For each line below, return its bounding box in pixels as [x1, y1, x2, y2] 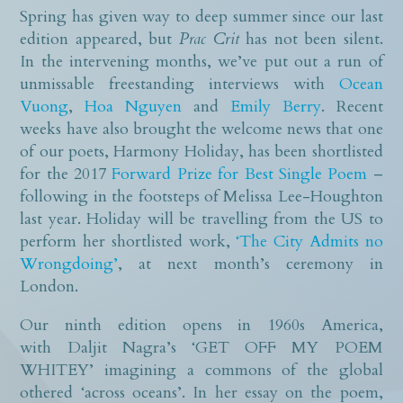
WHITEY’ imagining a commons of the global [20, 358, 383, 381]
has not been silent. [238, 27, 383, 50]
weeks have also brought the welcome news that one [20, 117, 383, 140]
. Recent [320, 94, 383, 118]
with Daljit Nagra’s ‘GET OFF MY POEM [20, 336, 383, 359]
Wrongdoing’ [20, 252, 119, 275]
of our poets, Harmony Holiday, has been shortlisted [20, 139, 383, 163]
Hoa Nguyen [85, 94, 183, 118]
